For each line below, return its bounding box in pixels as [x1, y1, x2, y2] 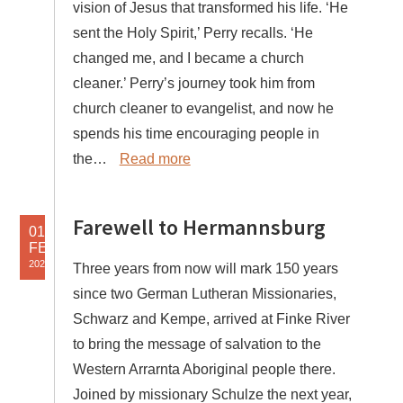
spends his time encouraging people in [72, 126, 319, 142]
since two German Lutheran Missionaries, [72, 286, 336, 302]
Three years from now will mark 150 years [72, 261, 338, 277]
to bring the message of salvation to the [72, 336, 321, 353]
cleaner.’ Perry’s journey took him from [72, 76, 315, 92]
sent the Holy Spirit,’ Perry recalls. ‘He [72, 25, 313, 41]
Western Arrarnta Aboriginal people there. [72, 362, 336, 378]
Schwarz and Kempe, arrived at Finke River [72, 311, 350, 327]
